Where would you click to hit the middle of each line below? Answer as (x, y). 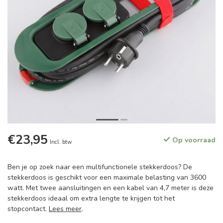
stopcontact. (28, 209)
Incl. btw (61, 142)
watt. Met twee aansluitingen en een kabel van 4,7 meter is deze (111, 188)
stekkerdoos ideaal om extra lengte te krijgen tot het (91, 198)
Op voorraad (193, 140)
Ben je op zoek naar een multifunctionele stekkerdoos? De (100, 167)
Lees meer (65, 209)
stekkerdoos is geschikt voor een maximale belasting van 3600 (107, 177)
